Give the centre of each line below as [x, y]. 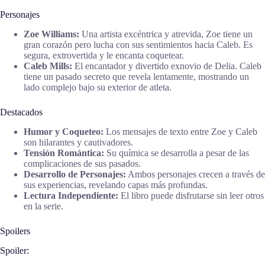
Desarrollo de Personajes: [75, 174]
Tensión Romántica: [64, 153]
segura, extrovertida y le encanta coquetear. [104, 55]
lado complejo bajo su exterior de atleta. [98, 87]
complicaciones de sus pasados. [82, 163]
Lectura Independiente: [71, 195]
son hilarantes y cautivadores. [78, 142]
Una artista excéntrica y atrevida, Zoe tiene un [166, 34]
